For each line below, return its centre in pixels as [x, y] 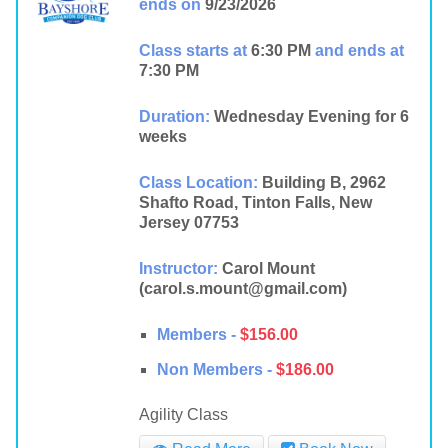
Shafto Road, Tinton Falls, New [255, 202]
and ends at [359, 50]
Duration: [174, 116]
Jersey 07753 [188, 222]
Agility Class [183, 414]
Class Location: [198, 182]
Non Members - [214, 369]
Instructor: [178, 268]
